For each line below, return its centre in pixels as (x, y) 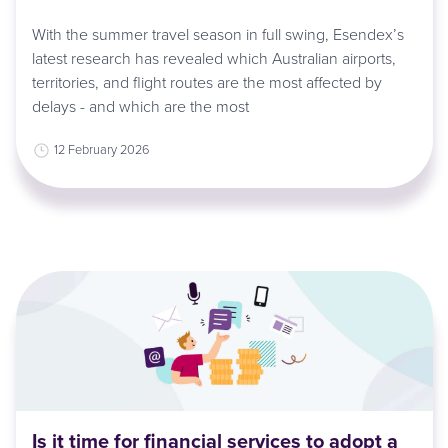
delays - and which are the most (141, 106)
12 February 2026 (102, 149)
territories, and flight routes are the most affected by (207, 82)
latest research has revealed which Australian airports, (214, 58)
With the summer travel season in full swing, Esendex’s (218, 34)
